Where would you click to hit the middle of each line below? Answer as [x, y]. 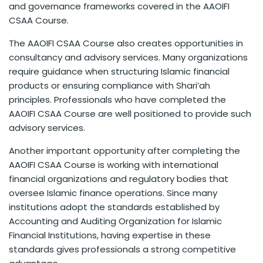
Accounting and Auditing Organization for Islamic [115, 221]
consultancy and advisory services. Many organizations [128, 58]
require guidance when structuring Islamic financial [119, 72]
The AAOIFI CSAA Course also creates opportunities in [126, 43]
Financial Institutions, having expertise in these [110, 235]
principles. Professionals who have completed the [117, 100]
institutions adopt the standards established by [114, 207]
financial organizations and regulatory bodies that [119, 179]
